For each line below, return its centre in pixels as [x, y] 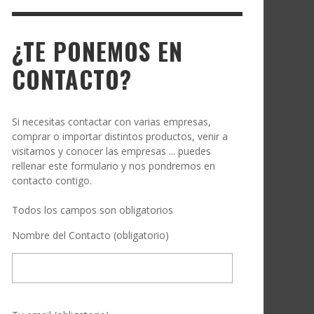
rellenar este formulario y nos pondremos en [114, 166]
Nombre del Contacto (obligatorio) [90, 235]
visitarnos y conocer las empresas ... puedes [111, 151]
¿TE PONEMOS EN [97, 51]
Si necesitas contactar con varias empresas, [111, 122]
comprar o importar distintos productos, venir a [120, 136]
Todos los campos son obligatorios [93, 210]
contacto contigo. [52, 180]
